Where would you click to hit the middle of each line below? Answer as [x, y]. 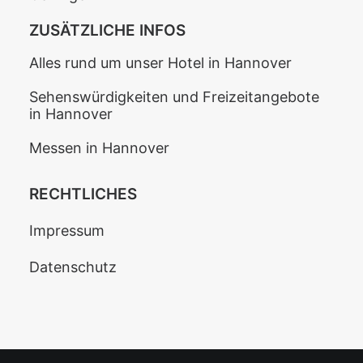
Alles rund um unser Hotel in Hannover [160, 63]
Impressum [67, 231]
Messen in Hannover [99, 148]
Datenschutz [73, 267]
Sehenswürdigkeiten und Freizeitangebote [174, 97]
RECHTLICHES [83, 194]
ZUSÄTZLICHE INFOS [107, 30]
